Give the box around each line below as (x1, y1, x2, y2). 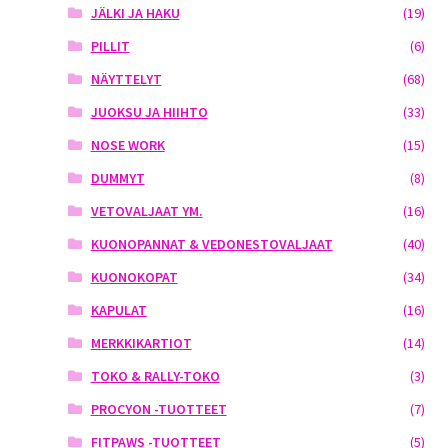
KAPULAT (90, 301, 147, 320)
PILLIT (90, 37, 130, 56)
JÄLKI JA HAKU (90, 4, 180, 23)
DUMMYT (90, 169, 145, 188)
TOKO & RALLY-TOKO (90, 367, 220, 386)
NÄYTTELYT (90, 70, 162, 89)
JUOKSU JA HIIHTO (90, 103, 208, 122)
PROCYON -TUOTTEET (90, 400, 227, 419)
